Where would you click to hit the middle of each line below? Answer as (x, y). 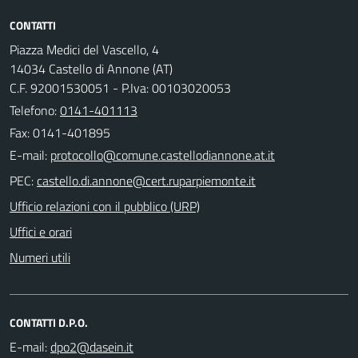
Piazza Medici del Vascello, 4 (84, 49)
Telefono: (35, 110)
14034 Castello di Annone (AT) (91, 68)
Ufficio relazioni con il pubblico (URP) (105, 206)
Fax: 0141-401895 (60, 132)
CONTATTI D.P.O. (49, 322)
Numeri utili (40, 257)
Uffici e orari (41, 231)
